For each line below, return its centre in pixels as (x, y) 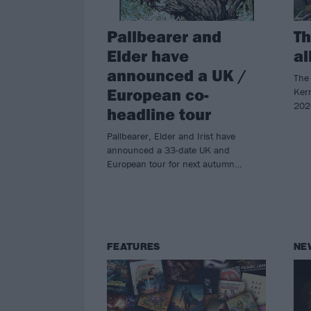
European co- (158, 94)
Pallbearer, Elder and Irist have (171, 136)
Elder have (148, 55)
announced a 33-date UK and (168, 150)
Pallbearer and (164, 36)
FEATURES (134, 246)
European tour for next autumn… (174, 163)
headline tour (159, 114)
